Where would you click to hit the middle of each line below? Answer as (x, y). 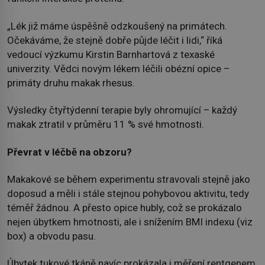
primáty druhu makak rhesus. (71, 83)
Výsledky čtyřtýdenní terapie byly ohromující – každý (122, 110)
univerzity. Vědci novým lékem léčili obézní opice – (118, 68)
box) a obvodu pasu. (51, 236)
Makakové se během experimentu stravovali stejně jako (129, 179)
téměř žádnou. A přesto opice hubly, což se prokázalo (125, 207)
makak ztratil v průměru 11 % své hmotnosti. (106, 125)
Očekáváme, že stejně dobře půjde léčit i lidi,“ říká (115, 40)
